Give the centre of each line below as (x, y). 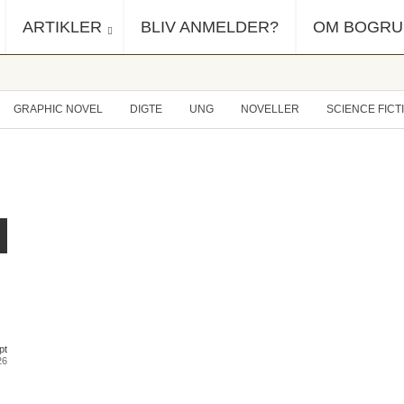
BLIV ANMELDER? (210, 27)
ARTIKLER (62, 27)
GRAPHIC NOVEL (58, 109)
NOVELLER (270, 109)
